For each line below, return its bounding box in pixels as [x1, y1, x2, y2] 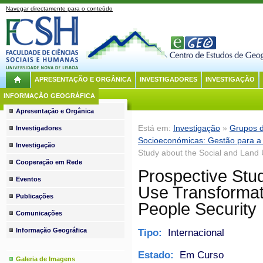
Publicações [16, 193, 54, 200]
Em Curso [177, 249, 224, 261]
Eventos [16, 176, 42, 183]
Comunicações [16, 210, 63, 217]
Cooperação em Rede [16, 159, 83, 166]
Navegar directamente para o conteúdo [6, 5, 113, 12]
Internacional [165, 227, 224, 239]
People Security [138, 200, 257, 218]
